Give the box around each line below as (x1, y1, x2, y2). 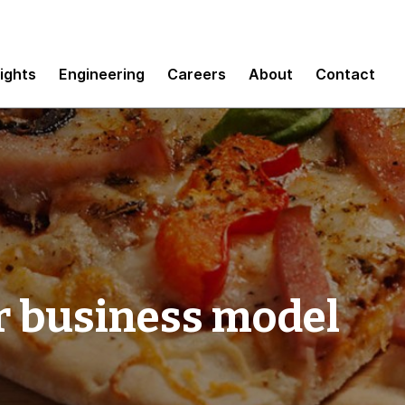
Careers (167, 64, 226, 83)
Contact (316, 64, 375, 83)
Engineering (59, 64, 145, 83)
